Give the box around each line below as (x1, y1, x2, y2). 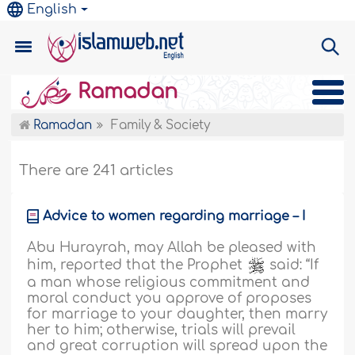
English (27, 2, 78, 17)
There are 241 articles (19, 162, 174, 178)
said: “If (265, 257, 319, 273)
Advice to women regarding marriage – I (43, 209, 306, 223)
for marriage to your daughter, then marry (27, 307, 328, 322)
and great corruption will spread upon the (27, 338, 328, 353)
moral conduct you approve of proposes (27, 291, 312, 306)
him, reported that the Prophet (27, 257, 247, 273)
